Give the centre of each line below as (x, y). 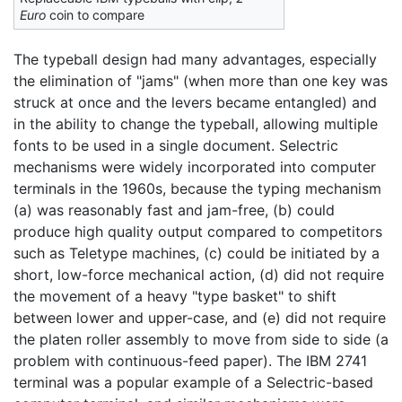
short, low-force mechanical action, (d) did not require (199, 274)
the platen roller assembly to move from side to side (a (201, 339)
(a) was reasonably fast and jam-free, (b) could (174, 210)
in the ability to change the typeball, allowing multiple (196, 123)
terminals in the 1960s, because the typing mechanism (197, 188)
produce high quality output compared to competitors (198, 231)
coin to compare (95, 14)
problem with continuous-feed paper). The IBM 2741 (190, 360)
